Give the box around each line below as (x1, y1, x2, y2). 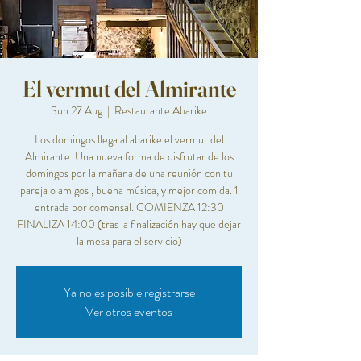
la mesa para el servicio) (76, 233, 182, 249)
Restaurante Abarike (114, 102, 207, 118)
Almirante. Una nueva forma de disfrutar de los (24, 148, 234, 164)
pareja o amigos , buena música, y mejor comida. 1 (19, 182, 239, 198)
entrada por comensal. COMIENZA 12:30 (34, 199, 224, 215)
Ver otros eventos (85, 302, 172, 321)
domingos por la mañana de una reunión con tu (25, 165, 233, 181)
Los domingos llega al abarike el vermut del (34, 131, 224, 147)
